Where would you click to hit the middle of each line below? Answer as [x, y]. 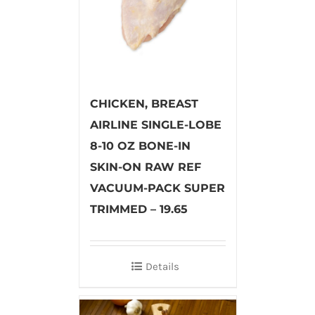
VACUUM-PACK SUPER [157, 188]
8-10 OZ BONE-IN [140, 146]
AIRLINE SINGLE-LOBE [155, 124]
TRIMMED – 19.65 [139, 209]
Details [162, 266]
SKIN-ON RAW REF [145, 167]
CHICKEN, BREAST [144, 103]
